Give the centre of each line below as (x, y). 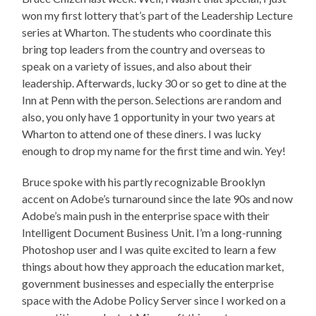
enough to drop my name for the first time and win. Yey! (154, 150)
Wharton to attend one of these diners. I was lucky (142, 133)
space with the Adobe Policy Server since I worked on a (154, 300)
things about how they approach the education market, (153, 266)
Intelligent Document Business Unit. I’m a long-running (152, 232)
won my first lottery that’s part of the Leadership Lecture (158, 15)
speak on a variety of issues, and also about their (137, 66)
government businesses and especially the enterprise (148, 283)
